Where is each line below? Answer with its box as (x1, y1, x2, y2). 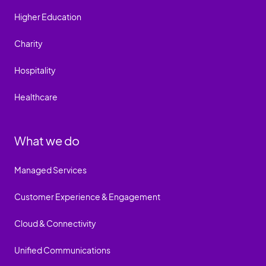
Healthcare (14, 91, 58, 102)
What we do (14, 132, 80, 148)
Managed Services (14, 164, 87, 175)
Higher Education (14, 11, 81, 22)
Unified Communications (14, 244, 110, 255)
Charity (14, 37, 43, 49)
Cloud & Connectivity (14, 217, 96, 229)
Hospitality (14, 64, 56, 75)
